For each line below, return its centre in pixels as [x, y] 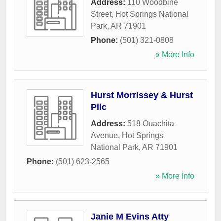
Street [101, 14]
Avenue [104, 136]
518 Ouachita [151, 124]
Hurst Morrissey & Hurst [142, 95]
